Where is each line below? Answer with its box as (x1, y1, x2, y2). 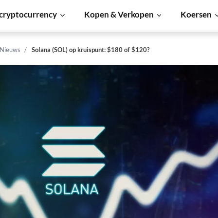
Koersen (181, 9, 212, 19)
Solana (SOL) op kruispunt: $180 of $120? (32, 46, 149, 54)
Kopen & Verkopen (84, 9, 154, 19)
